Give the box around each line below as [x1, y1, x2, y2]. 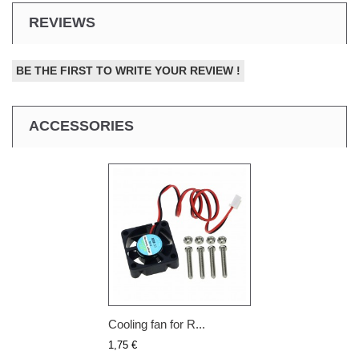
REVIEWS [29, 14, 95, 30]
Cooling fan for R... [108, 317, 205, 331]
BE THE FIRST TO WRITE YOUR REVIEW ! [16, 64, 240, 77]
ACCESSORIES [29, 118, 134, 134]
